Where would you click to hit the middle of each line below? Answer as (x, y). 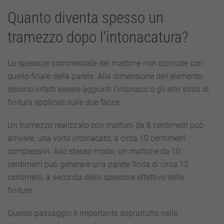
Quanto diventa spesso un (85, 18)
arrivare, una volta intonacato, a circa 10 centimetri (96, 138)
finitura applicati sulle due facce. (64, 102)
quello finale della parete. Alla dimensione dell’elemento (105, 76)
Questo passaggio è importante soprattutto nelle (92, 213)
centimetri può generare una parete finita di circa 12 (98, 164)
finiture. (21, 190)
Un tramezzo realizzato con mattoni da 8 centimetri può (105, 125)
